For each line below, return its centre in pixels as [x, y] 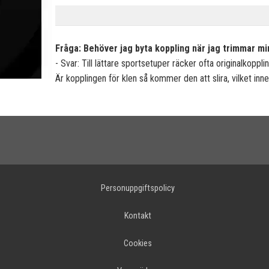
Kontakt [138, 216]
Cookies [138, 243]
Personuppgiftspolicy [138, 188]
